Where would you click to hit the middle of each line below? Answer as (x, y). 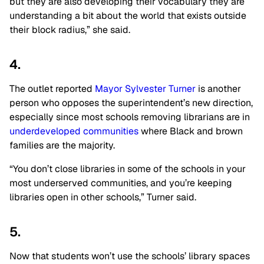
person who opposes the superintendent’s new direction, (131, 103)
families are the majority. (62, 146)
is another (218, 89)
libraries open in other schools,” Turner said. (103, 197)
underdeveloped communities (74, 131)
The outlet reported (52, 89)
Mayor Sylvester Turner (145, 89)
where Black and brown (191, 131)
